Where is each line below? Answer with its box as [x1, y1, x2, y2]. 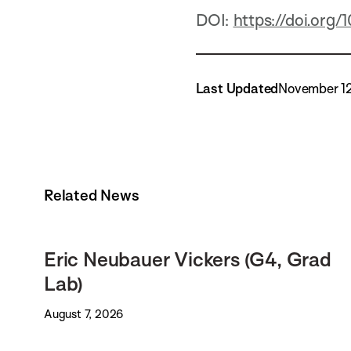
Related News [44, 186, 139, 205]
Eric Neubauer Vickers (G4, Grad [44, 247, 331, 272]
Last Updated [195, 80, 279, 97]
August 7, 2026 [44, 306, 124, 322]
